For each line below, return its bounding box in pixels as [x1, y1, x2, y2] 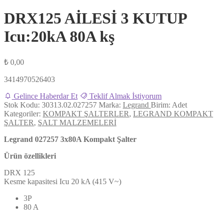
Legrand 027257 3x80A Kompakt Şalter [4, 135, 137, 143]
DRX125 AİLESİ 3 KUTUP [4, 9, 187, 27]
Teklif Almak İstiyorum [87, 91, 162, 100]
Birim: [151, 100, 172, 109]
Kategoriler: [4, 109, 43, 118]
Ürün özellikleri [4, 151, 56, 160]
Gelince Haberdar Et [12, 91, 78, 100]
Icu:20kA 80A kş [4, 27, 114, 46]
